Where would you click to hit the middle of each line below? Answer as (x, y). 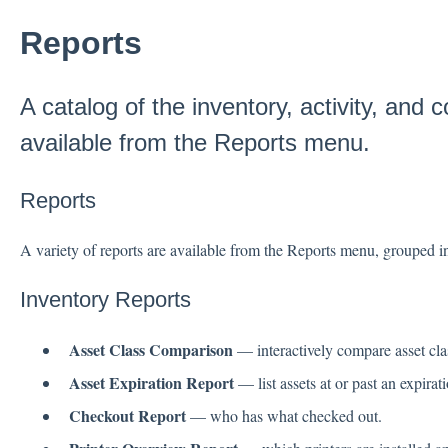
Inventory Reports (105, 300)
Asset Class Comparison (150, 349)
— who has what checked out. (283, 416)
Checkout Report (127, 416)
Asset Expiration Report (151, 383)
